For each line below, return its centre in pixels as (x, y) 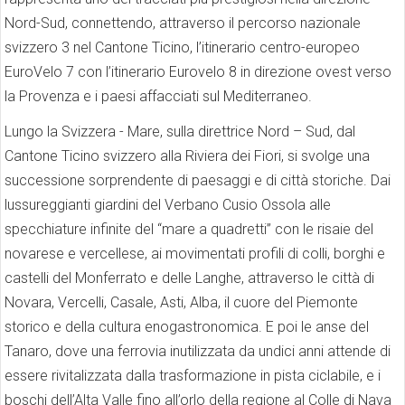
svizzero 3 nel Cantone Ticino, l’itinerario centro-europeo (182, 47)
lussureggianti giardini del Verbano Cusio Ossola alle (168, 204)
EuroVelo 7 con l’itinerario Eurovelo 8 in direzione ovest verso (198, 71)
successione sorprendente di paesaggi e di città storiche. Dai (198, 180)
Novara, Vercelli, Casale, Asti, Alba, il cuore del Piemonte (181, 302)
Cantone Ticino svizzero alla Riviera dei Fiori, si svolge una (187, 155)
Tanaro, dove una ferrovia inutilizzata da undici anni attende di (198, 351)
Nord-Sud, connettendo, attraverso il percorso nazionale (183, 23)
